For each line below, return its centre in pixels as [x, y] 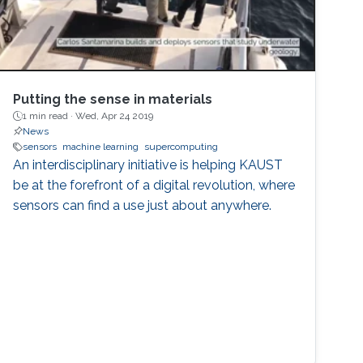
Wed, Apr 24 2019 [115, 116]
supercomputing [181, 147]
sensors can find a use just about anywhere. [143, 206]
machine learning [101, 147]
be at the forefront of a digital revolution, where [154, 186]
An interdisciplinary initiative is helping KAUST [148, 165]
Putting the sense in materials [113, 100]
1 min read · [49, 116]
